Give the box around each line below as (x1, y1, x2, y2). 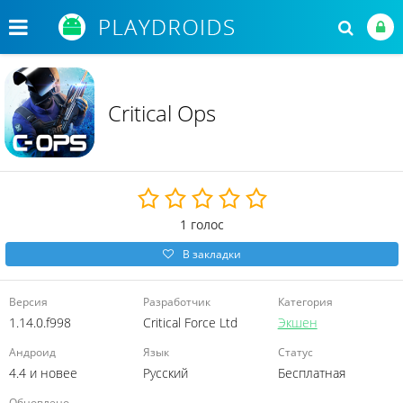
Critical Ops (108, 97, 216, 128)
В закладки (183, 246, 241, 262)
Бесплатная (277, 364, 345, 381)
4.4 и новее (9, 364, 77, 381)
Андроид (9, 345, 56, 360)
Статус (277, 345, 313, 360)
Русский (143, 364, 189, 381)
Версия (9, 294, 48, 309)
